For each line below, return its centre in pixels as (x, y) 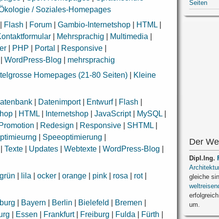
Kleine (145, 75)
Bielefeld (94, 203)
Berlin (62, 203)
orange (75, 176)
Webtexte (81, 149)
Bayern (34, 203)
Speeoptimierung (73, 137)
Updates (44, 149)
